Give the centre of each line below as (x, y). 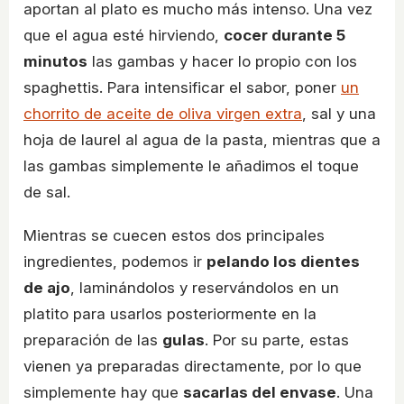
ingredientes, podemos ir (115, 261)
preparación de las (93, 340)
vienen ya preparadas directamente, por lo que (193, 366)
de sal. (47, 192)
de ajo (47, 287)
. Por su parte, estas (277, 340)
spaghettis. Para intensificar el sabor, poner (182, 87)
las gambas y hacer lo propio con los (222, 61)
